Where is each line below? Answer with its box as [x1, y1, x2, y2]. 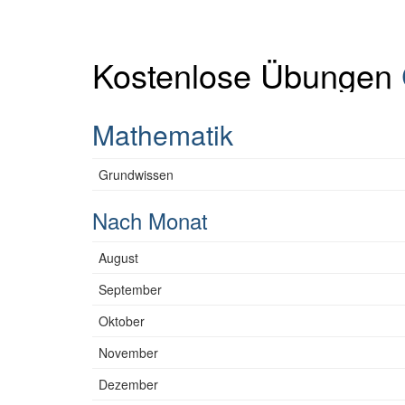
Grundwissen [99, 165, 174, 184]
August [99, 249, 138, 267]
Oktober [99, 312, 145, 330]
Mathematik [92, 115, 233, 154]
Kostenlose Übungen [92, 52, 401, 98]
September [99, 280, 162, 298]
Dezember [99, 375, 158, 393]
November [99, 344, 158, 362]
